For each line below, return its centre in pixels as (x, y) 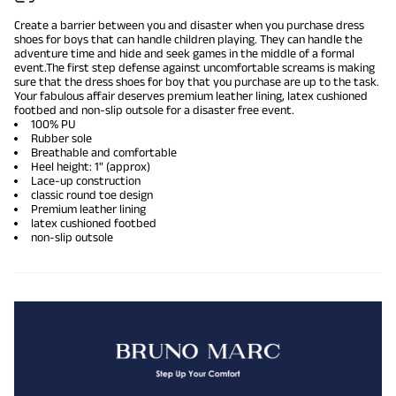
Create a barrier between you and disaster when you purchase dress (189, 25)
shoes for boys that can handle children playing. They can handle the (188, 39)
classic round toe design (92, 195)
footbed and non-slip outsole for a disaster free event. (154, 110)
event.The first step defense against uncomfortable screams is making (194, 68)
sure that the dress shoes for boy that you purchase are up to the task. (197, 82)
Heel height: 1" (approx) (91, 167)
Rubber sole (61, 138)
